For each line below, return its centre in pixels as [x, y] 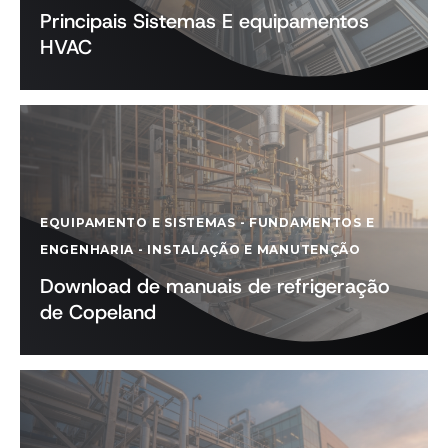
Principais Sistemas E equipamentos [204, 21]
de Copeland [98, 312]
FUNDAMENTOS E [312, 222]
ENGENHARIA [87, 249]
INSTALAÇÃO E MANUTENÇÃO [254, 249]
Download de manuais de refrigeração [215, 286]
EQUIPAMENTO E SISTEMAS [138, 222]
